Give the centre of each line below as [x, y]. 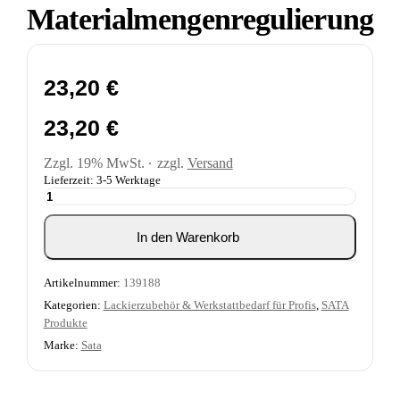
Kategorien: [73, 305]
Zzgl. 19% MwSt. [94, 163]
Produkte [65, 323]
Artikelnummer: [83, 283]
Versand [210, 163]
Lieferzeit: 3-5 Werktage [102, 180]
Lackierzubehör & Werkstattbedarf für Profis [209, 305]
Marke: [62, 346]
